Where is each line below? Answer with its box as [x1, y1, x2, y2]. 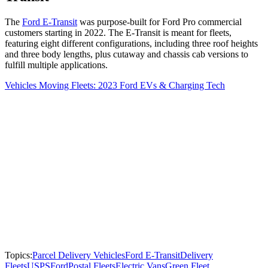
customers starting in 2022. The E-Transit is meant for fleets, [5, 28, 232, 38]
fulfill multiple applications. [5, 60, 110, 71]
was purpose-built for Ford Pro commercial [77, 17, 242, 28]
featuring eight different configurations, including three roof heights [5, 38, 258, 49]
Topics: [5, 250, 32, 261]
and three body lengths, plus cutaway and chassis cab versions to [5, 49, 248, 60]
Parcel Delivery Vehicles [32, 250, 125, 261]
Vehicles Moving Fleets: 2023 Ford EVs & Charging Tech [5, 80, 225, 91]
